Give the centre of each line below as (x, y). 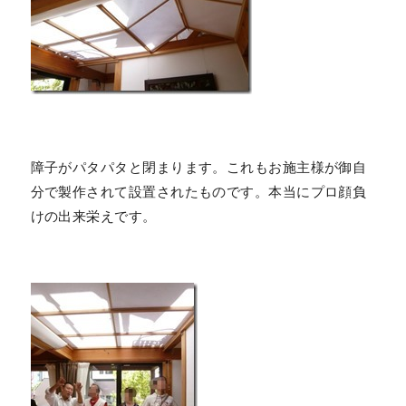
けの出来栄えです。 (93, 216)
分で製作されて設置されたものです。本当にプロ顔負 (198, 192)
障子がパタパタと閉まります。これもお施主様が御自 (198, 167)
